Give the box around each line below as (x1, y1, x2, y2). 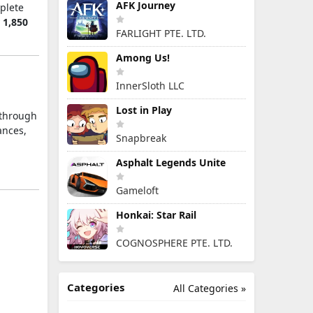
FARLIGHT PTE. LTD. (116, 27, 206, 40)
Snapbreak (116, 131, 166, 145)
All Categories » (173, 282, 246, 295)
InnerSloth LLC (116, 79, 184, 92)
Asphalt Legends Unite (116, 156, 226, 169)
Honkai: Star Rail (116, 208, 196, 221)
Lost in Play (116, 103, 172, 117)
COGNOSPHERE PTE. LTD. (116, 236, 233, 249)
